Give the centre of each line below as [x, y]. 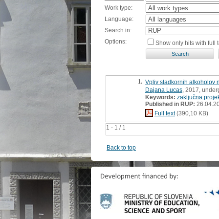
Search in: [118, 30]
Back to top [121, 147]
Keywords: [160, 97]
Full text [165, 113]
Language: [119, 19]
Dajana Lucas [164, 90]
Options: [116, 41]
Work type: [119, 8]
